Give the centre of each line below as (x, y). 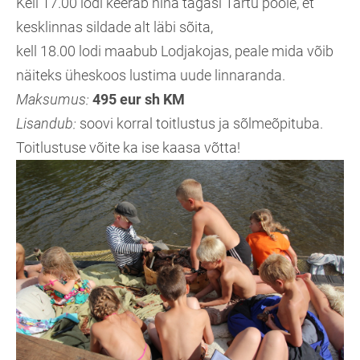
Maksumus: (53, 100)
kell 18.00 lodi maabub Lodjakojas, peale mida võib (175, 51)
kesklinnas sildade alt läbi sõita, (118, 27)
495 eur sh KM (139, 100)
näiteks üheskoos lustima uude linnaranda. (152, 76)
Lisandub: (46, 124)
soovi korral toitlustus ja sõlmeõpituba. (200, 124)
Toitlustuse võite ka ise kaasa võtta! (128, 148)
